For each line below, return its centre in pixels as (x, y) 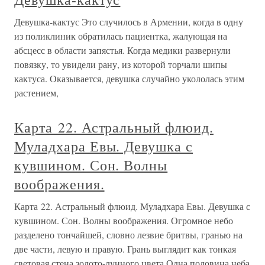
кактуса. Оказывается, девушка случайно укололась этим (129, 78)
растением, (36, 93)
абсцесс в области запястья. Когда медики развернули (122, 50)
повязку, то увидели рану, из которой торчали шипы (121, 64)
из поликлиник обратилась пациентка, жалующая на (121, 36)
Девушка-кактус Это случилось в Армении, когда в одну (129, 22)
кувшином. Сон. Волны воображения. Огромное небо (124, 220)
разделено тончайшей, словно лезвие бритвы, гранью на (128, 235)
